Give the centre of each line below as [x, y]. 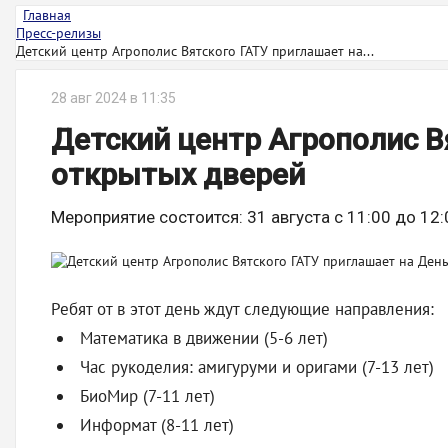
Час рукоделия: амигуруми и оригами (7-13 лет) [254, 367]
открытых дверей [178, 174]
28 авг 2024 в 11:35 [113, 98]
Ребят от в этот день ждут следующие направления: [242, 309]
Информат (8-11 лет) [154, 425]
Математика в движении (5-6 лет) [201, 338]
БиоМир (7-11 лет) [145, 396]
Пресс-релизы [58, 33]
